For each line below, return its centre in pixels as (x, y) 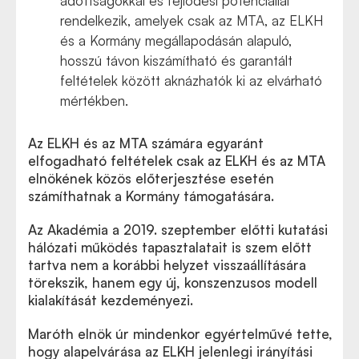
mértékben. (94, 101)
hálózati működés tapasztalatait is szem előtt (170, 247)
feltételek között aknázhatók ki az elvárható (191, 81)
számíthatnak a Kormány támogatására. (151, 196)
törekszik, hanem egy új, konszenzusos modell (173, 282)
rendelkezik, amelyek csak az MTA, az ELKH (192, 20)
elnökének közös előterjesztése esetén (151, 178)
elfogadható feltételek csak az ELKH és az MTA (177, 161)
